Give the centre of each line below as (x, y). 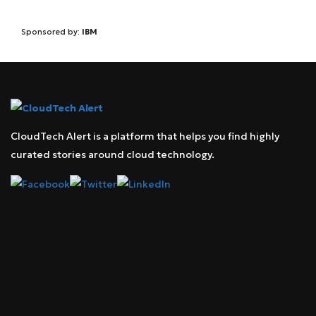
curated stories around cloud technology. (113, 154)
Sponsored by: (51, 32)
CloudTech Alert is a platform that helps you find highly (145, 136)
